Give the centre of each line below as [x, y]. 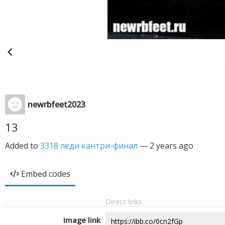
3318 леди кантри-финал [89, 146]
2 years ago [172, 146]
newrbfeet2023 [57, 104]
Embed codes [46, 174]
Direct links [124, 201]
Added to [23, 146]
